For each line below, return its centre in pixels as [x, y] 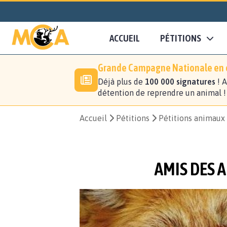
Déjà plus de [121, 82]
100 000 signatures [180, 82]
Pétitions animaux [192, 118]
